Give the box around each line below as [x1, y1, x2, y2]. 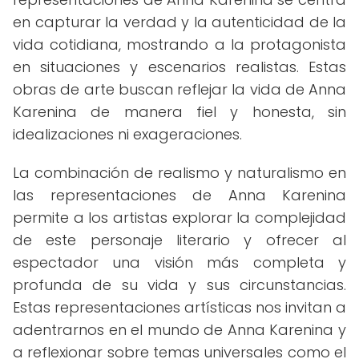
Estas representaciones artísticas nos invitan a [13, 297, 346, 317]
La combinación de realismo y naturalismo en [13, 163, 346, 183]
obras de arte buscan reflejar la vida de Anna [13, 79, 346, 99]
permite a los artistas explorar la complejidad [13, 208, 346, 228]
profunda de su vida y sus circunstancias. [13, 275, 346, 295]
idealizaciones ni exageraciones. [13, 124, 242, 144]
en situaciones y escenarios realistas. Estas [13, 57, 346, 77]
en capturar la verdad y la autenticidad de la [13, 12, 346, 32]
